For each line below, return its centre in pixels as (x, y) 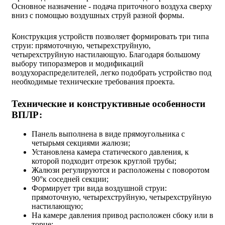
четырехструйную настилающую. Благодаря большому (106, 54)
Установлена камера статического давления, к (110, 152)
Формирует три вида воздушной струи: (99, 188)
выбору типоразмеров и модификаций (78, 63)
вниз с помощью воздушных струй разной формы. (98, 15)
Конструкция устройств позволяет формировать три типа (110, 36)
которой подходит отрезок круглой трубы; (104, 161)
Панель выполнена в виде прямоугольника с (108, 134)
